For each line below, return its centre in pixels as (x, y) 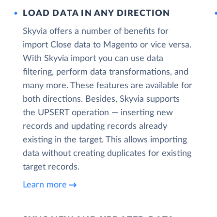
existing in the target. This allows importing (105, 140)
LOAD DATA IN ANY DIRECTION (97, 14)
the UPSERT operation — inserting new (98, 113)
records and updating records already (95, 126)
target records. (51, 167)
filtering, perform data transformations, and (106, 72)
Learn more (45, 185)
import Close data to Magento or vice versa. (107, 45)
